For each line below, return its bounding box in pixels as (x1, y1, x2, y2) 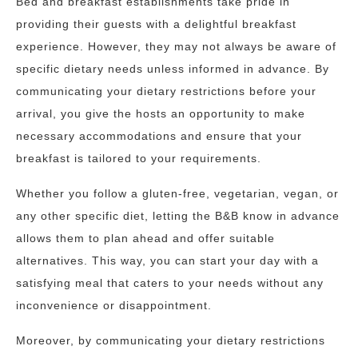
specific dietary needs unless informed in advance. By (16, 62, 329, 75)
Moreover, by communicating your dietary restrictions (16, 334, 325, 347)
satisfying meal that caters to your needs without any (16, 276, 324, 289)
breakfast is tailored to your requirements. (16, 152, 261, 165)
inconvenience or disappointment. (16, 299, 212, 312)
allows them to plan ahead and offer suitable (16, 232, 275, 245)
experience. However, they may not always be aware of (16, 40, 336, 53)
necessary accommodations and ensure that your (16, 129, 302, 142)
